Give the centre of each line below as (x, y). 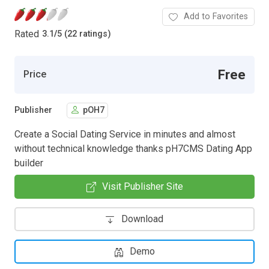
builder (29, 163)
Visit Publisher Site (142, 186)
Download (142, 219)
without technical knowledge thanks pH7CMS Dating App (133, 148)
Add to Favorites (216, 16)
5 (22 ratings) (84, 34)
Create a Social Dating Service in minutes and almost (125, 134)
